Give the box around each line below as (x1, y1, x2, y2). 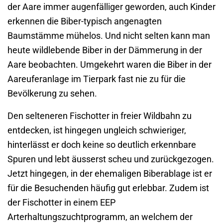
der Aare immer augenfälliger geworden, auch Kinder (7, 1, 216, 12)
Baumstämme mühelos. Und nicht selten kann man (7, 30, 210, 41)
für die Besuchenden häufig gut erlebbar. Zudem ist (7, 183, 209, 194)
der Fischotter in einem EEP (7, 197, 115, 208)
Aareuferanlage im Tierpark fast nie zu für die (7, 74, 186, 85)
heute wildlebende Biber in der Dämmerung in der (7, 45, 202, 56)
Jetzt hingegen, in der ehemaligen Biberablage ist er (7, 168, 212, 179)
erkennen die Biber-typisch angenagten (7, 16, 162, 27)
